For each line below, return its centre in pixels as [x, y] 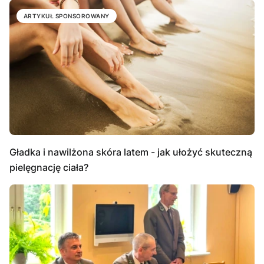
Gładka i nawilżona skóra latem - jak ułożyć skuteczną [131, 152]
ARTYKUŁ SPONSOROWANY [67, 16]
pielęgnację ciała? [49, 167]
